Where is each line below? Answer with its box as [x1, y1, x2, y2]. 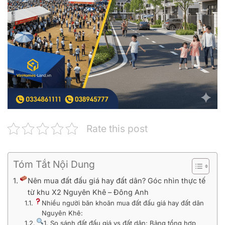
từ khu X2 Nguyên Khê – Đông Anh [28, 187, 149, 196]
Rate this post [86, 122, 148, 135]
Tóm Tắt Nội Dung [13, 158, 95, 170]
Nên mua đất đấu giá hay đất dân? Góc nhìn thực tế [28, 176, 206, 185]
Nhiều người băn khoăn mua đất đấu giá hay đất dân [42, 198, 204, 207]
